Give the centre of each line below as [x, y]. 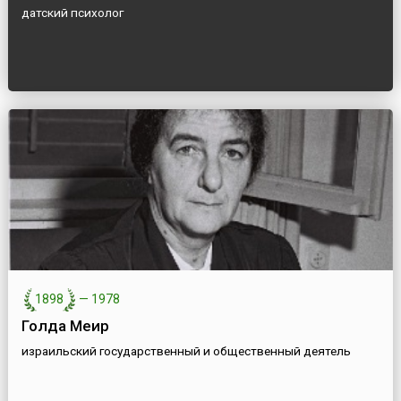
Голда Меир [65, 326]
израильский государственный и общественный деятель [186, 351]
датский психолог [72, 13]
